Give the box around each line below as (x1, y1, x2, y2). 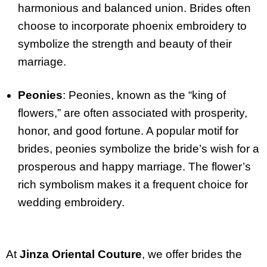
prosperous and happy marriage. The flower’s (18, 160, 251, 173)
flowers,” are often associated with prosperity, (18, 107, 247, 120)
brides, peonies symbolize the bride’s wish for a (18, 142, 259, 156)
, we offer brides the (142, 247, 242, 260)
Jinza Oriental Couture (20, 247, 142, 260)
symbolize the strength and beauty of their (18, 37, 232, 50)
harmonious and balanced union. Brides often (18, 1, 251, 14)
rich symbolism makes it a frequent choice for (18, 178, 248, 191)
